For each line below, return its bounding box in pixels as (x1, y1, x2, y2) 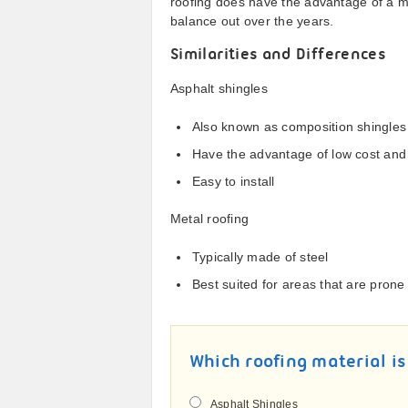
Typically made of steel (192, 250, 329, 264)
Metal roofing (170, 211, 250, 226)
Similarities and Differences (170, 46, 386, 64)
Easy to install (192, 174, 275, 189)
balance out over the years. (170, 14, 334, 28)
